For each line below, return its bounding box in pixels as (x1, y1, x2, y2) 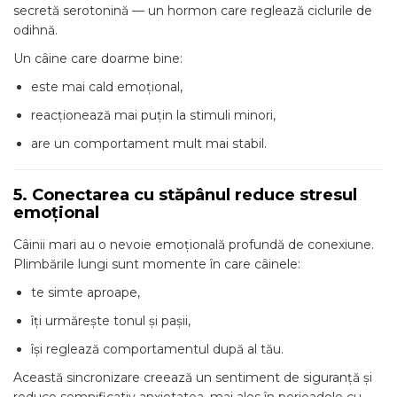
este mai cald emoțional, (31, 79, 183, 95)
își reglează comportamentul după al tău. (31, 341, 284, 357)
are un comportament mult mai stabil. (31, 136, 267, 152)
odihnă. (13, 22, 58, 38)
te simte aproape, (31, 284, 140, 300)
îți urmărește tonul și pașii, (31, 313, 191, 329)
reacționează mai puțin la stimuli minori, (31, 107, 276, 123)
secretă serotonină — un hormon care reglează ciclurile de (13, 3, 372, 19)
